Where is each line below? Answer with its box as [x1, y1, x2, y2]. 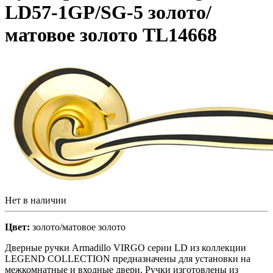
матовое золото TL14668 [5, 24, 217, 46]
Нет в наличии [5, 194, 66, 205]
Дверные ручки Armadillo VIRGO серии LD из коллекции [5, 242, 246, 253]
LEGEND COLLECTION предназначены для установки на [5, 253, 250, 264]
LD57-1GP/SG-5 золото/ [5, 1, 211, 24]
